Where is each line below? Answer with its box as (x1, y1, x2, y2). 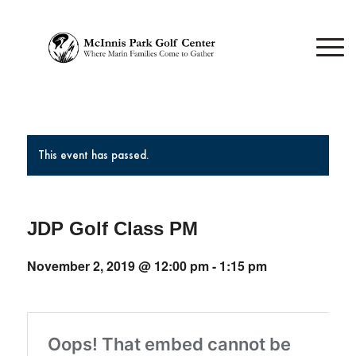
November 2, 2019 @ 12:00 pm (26, 257, 209, 275)
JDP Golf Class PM (26, 218, 198, 239)
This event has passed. (37, 147, 149, 163)
